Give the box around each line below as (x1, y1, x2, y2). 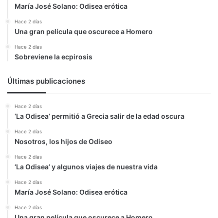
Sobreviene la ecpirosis (15, 52, 92, 61)
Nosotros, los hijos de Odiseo (15, 137, 112, 145)
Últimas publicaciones (7, 76, 85, 86)
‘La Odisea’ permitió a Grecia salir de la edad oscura (15, 111, 184, 120)
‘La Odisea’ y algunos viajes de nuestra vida (15, 162, 158, 171)
